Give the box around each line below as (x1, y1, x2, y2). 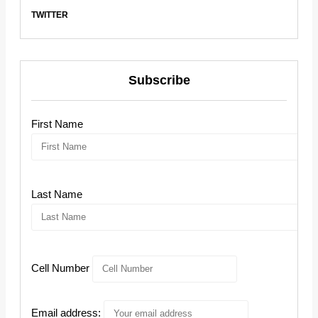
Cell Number (31, 261, 89, 274)
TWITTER (31, 10, 68, 20)
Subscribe (128, 73, 190, 87)
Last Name (31, 188, 82, 200)
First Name (31, 118, 83, 130)
